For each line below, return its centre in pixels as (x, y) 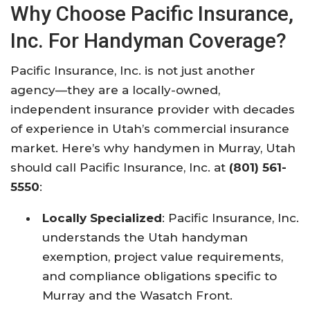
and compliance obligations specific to (160, 276)
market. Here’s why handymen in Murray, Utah (153, 148)
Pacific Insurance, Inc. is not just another (133, 70)
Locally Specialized (102, 218)
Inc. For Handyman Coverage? (148, 40)
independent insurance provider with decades (153, 109)
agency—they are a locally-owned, (115, 90)
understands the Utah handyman (145, 237)
